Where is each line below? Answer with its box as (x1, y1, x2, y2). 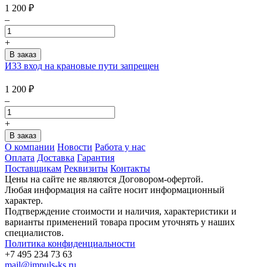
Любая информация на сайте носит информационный (5, 185, 225, 195)
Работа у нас (95, 142, 145, 153)
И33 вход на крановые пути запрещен (5, 61, 159, 72)
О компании (5, 142, 55, 153)
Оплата (5, 153, 35, 163)
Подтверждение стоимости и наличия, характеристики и (5, 206, 237, 217)
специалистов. (5, 228, 64, 238)
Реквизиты (64, 163, 108, 174)
